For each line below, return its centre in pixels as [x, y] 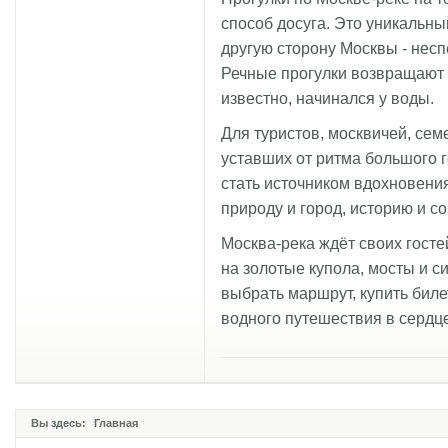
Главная [116, 423]
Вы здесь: [60, 423]
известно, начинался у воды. [327, 98]
